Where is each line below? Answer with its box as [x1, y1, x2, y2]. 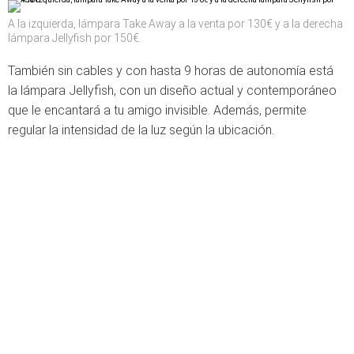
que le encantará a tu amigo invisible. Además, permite [8, 103, 307, 118]
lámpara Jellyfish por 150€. [8, 32, 141, 44]
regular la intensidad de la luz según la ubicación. [8, 122, 274, 137]
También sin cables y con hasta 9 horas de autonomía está [8, 63, 333, 78]
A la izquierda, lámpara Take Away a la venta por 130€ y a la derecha [8, 17, 343, 30]
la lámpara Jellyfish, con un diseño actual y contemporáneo [8, 83, 337, 98]
